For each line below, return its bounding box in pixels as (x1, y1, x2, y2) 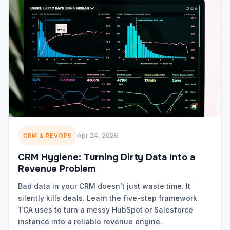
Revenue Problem (18, 163, 95, 175)
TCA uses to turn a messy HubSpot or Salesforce (18, 205, 193, 215)
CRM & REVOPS (23, 132, 72, 140)
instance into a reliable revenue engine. (18, 217, 162, 226)
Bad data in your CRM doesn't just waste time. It (18, 182, 190, 191)
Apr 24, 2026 (76, 131, 118, 140)
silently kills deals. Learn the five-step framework (18, 194, 197, 203)
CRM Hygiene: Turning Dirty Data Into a (18, 151, 196, 163)
